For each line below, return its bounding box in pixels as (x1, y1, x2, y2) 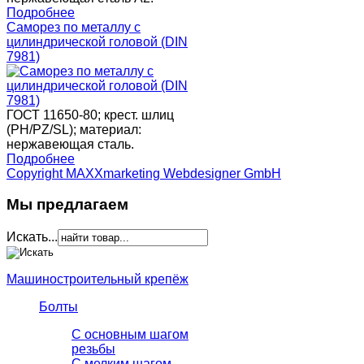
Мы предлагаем (6, 196, 128, 214)
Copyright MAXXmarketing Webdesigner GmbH (6, 166, 281, 180)
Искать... (6, 230, 58, 245)
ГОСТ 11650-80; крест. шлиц (6, 107, 174, 122)
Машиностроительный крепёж (6, 272, 188, 287)
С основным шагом (71, 327, 188, 342)
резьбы (71, 342, 115, 357)
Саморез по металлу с (6, 19, 141, 34)
